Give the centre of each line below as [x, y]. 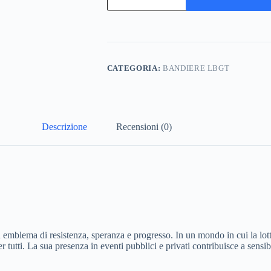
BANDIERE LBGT [196, 68]
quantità [121, 23]
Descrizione [65, 127]
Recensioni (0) [144, 127]
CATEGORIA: [135, 68]
